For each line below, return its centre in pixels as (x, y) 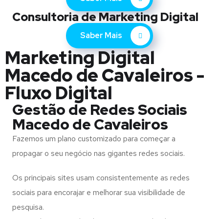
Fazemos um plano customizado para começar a (94, 139)
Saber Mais (102, 35)
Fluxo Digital (59, 93)
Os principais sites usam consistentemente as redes (101, 178)
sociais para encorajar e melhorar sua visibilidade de (99, 192)
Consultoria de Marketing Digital (105, 17)
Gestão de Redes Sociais (100, 109)
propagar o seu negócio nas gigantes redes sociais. (99, 153)
